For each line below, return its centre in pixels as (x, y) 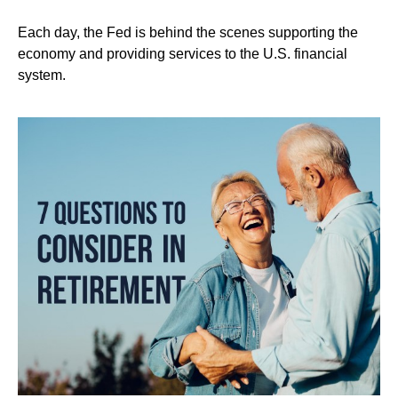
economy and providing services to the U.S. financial (183, 53)
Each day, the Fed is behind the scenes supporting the (188, 32)
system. (42, 75)
